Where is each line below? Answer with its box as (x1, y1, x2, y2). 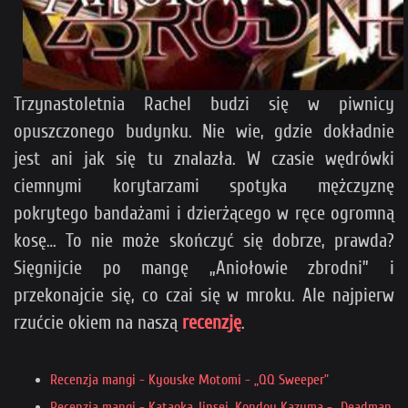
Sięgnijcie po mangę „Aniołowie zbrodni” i (14, 257, 394, 280)
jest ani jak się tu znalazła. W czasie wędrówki (14, 148, 394, 170)
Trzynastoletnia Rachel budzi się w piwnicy (14, 93, 394, 116)
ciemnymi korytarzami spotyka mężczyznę (14, 175, 394, 198)
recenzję (182, 311, 241, 334)
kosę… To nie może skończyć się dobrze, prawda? (14, 229, 394, 252)
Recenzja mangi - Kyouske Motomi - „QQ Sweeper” (50, 372, 329, 389)
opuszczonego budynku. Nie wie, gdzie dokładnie (14, 120, 394, 143)
